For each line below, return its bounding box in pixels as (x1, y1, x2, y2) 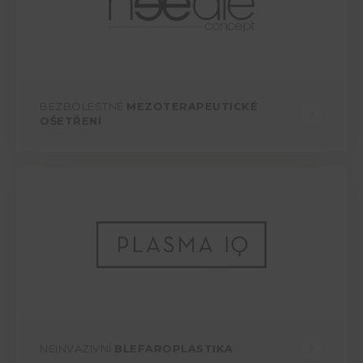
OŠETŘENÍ (40, 114, 101, 128)
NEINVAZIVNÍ (40, 342, 114, 356)
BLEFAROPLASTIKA (114, 342, 233, 356)
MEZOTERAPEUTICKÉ (126, 100, 258, 113)
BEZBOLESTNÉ (40, 100, 126, 113)
